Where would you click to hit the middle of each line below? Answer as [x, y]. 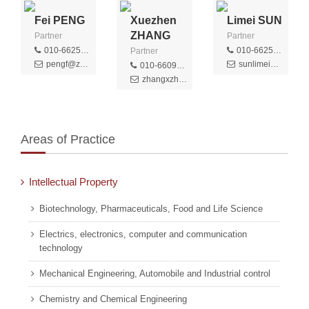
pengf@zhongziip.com [63, 64]
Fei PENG [60, 20]
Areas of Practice [68, 139]
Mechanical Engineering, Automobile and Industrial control [155, 273]
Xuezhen [154, 20]
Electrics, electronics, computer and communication [143, 234]
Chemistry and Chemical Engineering [113, 299]
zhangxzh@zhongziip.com [161, 79]
